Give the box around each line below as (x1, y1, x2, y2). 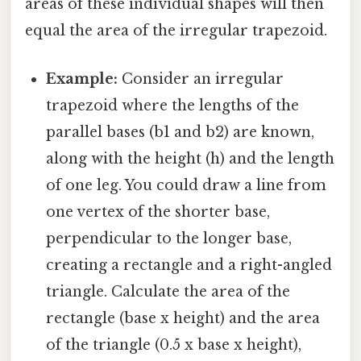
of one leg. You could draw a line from (46, 176, 327, 194)
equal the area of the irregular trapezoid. (25, 22, 327, 40)
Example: (46, 69, 118, 88)
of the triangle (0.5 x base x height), (46, 335, 302, 354)
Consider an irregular (118, 69, 284, 88)
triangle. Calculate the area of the (46, 282, 291, 301)
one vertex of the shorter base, (46, 202, 271, 221)
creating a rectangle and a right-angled (46, 255, 333, 274)
